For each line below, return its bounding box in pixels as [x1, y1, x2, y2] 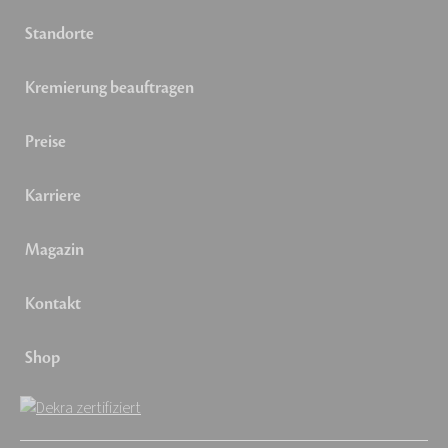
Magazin [25, 239, 84, 262]
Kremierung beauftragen [25, 77, 194, 100]
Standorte [25, 23, 94, 46]
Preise [25, 131, 66, 154]
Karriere [25, 185, 81, 208]
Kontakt [25, 293, 81, 316]
